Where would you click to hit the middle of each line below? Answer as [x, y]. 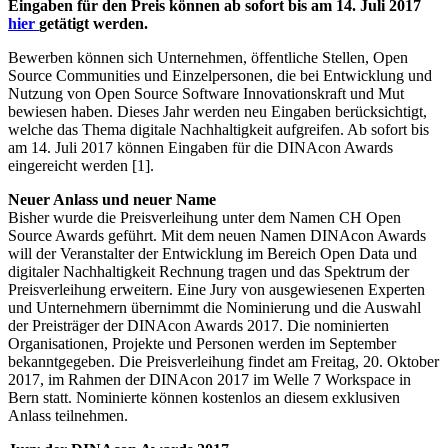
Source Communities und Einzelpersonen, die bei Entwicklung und [220, 75]
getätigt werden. [93, 23]
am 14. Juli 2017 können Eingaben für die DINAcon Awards [200, 147]
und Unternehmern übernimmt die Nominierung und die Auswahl [214, 307]
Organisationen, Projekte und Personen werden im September [202, 343]
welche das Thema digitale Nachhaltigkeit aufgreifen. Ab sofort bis [218, 129]
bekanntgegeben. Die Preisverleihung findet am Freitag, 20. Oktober [223, 361]
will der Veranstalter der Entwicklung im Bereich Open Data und [212, 253]
